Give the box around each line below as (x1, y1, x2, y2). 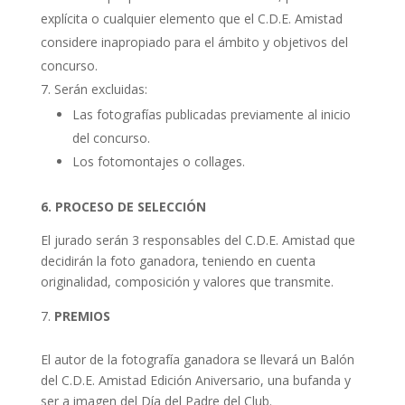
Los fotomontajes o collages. (71, 153, 245, 171)
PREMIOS (53, 307, 114, 325)
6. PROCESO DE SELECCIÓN (40, 198, 206, 216)
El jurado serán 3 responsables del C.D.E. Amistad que (40, 231, 355, 250)
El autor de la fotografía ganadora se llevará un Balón (40, 351, 354, 369)
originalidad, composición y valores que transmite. (40, 273, 334, 291)
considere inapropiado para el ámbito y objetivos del (40, 33, 348, 52)
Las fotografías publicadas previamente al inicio (71, 106, 351, 124)
